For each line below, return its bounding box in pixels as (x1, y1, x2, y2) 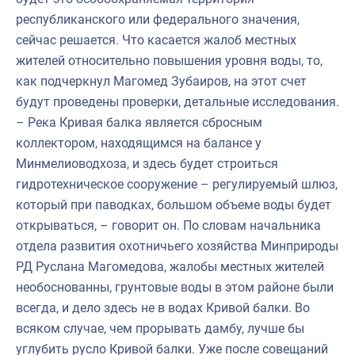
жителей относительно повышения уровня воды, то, (16, 52, 323, 68)
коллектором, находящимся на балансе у (16, 135, 261, 151)
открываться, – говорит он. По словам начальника (16, 217, 321, 233)
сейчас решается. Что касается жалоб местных (16, 32, 296, 48)
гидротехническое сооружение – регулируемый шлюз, (16, 176, 338, 192)
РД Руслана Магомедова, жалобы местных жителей (16, 258, 324, 274)
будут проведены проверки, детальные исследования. (16, 94, 339, 109)
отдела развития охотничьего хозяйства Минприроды (16, 238, 338, 254)
